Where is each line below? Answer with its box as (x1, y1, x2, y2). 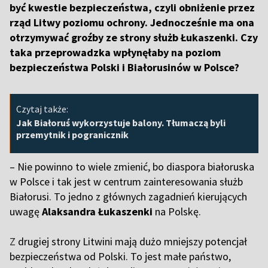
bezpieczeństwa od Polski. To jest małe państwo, (10, 249, 231, 264)
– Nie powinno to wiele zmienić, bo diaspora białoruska (10, 160, 254, 174)
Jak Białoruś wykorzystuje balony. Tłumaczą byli (16, 117, 226, 129)
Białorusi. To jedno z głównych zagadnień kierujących (10, 190, 247, 204)
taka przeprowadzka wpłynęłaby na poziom (10, 45, 221, 60)
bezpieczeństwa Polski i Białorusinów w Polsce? (10, 60, 239, 75)
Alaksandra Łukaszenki (42, 205, 155, 219)
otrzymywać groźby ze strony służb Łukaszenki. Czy (10, 31, 258, 45)
